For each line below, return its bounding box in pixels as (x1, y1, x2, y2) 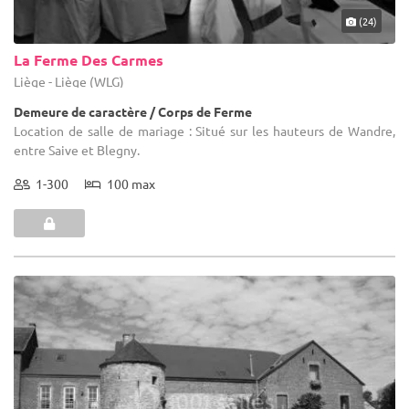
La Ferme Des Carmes (14, 50, 163, 70)
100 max (101, 175, 155, 193)
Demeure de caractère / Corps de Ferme (14, 103, 252, 121)
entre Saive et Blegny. (14, 142, 140, 159)
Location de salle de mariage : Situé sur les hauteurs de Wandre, (14, 122, 395, 140)
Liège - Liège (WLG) (14, 73, 124, 90)
